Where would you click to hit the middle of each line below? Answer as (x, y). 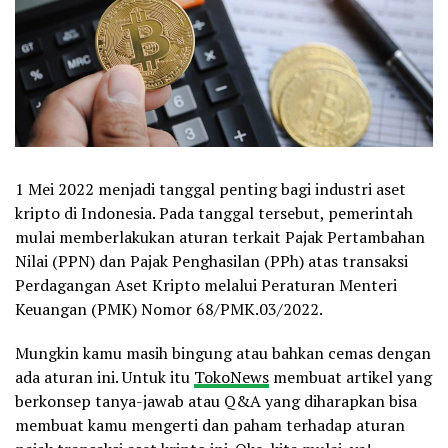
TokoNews (231, 376)
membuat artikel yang (350, 376)
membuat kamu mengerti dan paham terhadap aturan (210, 424)
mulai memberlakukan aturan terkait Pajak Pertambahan (220, 236)
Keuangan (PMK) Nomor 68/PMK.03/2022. (169, 308)
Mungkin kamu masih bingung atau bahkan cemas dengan (223, 352)
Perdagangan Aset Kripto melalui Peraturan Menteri (206, 284)
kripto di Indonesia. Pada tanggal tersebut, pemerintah (214, 212)
